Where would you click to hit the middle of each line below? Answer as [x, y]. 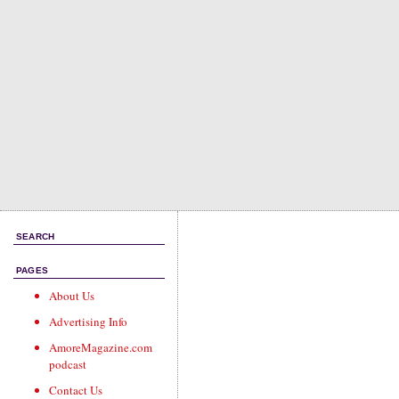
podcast [68, 364]
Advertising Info [88, 322]
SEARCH [36, 236]
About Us [72, 296]
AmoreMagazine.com [101, 347]
